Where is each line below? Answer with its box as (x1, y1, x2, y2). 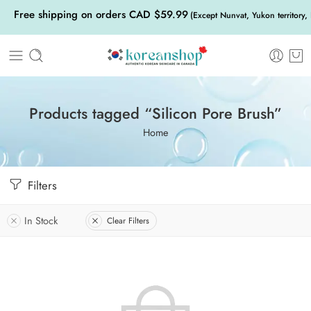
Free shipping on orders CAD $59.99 (14, 7, 188, 22)
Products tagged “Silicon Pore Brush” (29, 102, 282, 124)
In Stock (24, 213, 58, 228)
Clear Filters (107, 214, 149, 227)
